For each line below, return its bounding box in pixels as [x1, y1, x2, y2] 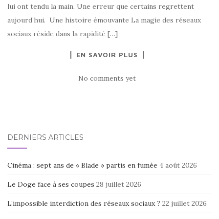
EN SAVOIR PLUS [76, 50, 138, 59]
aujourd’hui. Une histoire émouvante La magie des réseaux [7, 15, 201, 24]
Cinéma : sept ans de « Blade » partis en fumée [7, 160, 157, 170]
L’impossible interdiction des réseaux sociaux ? [7, 198, 160, 208]
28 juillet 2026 [96, 179, 141, 189]
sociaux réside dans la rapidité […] [7, 29, 118, 38]
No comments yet [78, 73, 136, 83]
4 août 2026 [159, 160, 197, 170]
